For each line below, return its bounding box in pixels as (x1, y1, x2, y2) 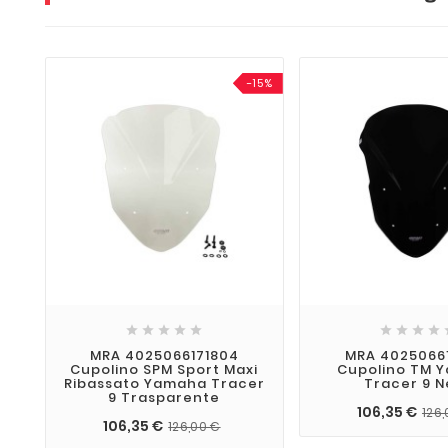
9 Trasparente (108, 388, 221, 408)
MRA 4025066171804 (89, 346, 239, 366)
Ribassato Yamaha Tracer (63, 374, 265, 394)
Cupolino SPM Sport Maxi (70, 360, 259, 380)
